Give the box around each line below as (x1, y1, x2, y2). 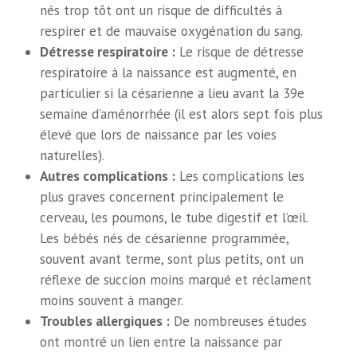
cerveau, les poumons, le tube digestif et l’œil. (40, 209, 308, 227)
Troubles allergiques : (40, 312, 171, 331)
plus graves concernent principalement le (40, 188, 284, 206)
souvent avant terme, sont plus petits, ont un (40, 250, 304, 269)
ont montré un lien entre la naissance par (40, 333, 283, 351)
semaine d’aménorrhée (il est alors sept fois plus (40, 105, 324, 124)
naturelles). (40, 147, 105, 165)
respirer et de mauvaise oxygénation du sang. (40, 22, 304, 41)
